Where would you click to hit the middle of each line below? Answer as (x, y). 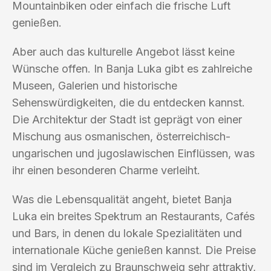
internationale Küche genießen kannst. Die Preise (134, 250)
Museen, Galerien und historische (95, 85)
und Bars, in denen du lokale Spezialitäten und (127, 233)
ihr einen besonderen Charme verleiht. (106, 170)
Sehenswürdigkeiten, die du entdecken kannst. (129, 102)
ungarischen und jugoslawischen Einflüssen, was (133, 153)
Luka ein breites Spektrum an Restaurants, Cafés (133, 216)
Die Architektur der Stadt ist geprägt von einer (127, 119)
